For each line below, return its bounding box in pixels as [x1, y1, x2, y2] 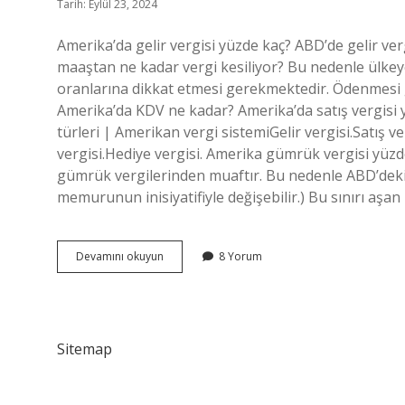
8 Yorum [219, 249, 262, 264]
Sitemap [57, 339, 112, 359]
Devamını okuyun [76, 249, 164, 264]
